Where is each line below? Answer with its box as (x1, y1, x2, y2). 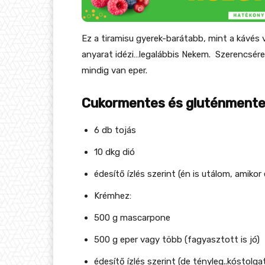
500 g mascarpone (94, 212, 170, 224)
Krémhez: (94, 190, 131, 202)
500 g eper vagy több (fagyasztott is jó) (94, 234, 260, 245)
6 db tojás (94, 125, 136, 136)
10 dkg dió (94, 147, 135, 158)
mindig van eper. (82, 65, 150, 76)
